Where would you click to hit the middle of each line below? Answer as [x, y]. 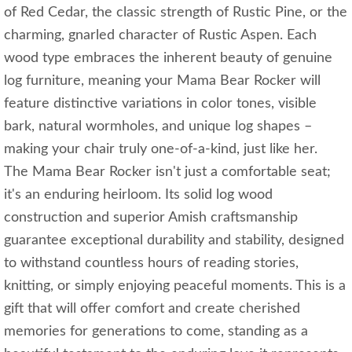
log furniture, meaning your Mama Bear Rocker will [162, 81]
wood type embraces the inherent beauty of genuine [168, 58]
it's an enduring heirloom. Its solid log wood [138, 194]
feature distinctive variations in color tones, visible [160, 103]
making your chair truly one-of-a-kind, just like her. [165, 149]
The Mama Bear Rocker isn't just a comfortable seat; [167, 172]
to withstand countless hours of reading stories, [151, 263]
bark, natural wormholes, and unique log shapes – [158, 126]
